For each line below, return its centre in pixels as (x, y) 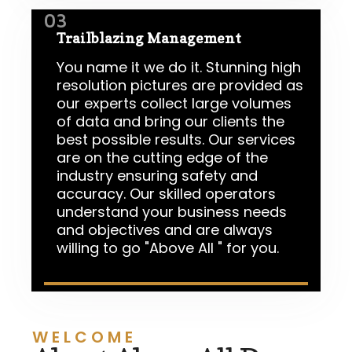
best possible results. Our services (176, 139)
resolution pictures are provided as (180, 85)
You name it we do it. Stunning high (179, 67)
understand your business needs (172, 211)
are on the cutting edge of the (162, 157)
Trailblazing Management (149, 38)
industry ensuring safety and (157, 175)
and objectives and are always (165, 229)
